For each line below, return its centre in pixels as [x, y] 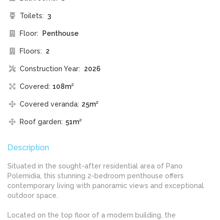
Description [28, 148]
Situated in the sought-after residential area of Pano [95, 166]
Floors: [31, 51]
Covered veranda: [49, 104]
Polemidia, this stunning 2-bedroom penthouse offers [96, 176]
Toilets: [32, 16]
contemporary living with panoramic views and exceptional [106, 186]
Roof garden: [41, 122]
